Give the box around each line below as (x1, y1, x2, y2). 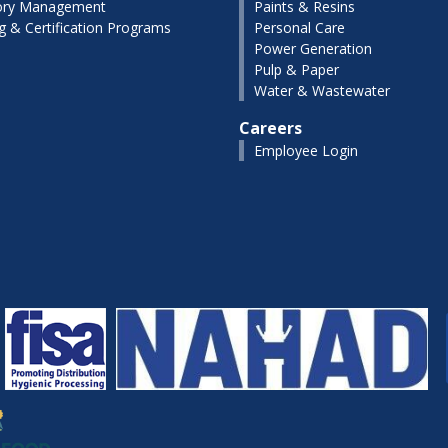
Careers (239, 117, 302, 139)
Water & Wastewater (254, 81, 390, 100)
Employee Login (254, 141, 358, 160)
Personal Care (254, 18, 345, 37)
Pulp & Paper (254, 60, 339, 79)
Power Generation (254, 39, 372, 58)
